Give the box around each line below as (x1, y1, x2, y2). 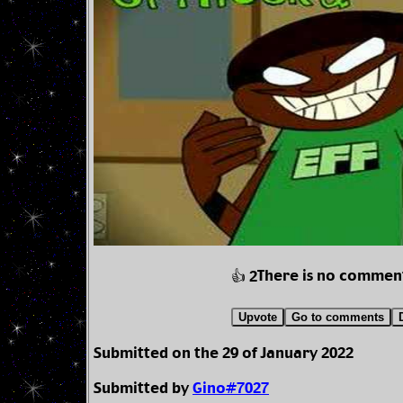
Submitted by (94, 379, 193, 400)
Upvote (237, 310, 277, 325)
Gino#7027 (193, 379, 269, 400)
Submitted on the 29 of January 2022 (94, 344, 354, 365)
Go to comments (291, 310, 384, 325)
